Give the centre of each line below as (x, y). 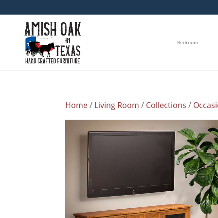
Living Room (117, 105)
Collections (166, 105)
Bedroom (188, 43)
